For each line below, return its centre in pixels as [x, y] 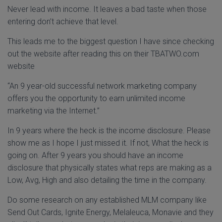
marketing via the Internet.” [54, 111]
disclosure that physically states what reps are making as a [110, 168]
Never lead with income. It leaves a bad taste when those [107, 9]
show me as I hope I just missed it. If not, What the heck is [108, 143]
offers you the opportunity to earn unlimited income [96, 99]
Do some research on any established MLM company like [107, 200]
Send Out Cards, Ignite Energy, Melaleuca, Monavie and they [111, 213]
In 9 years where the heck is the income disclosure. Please [109, 131]
